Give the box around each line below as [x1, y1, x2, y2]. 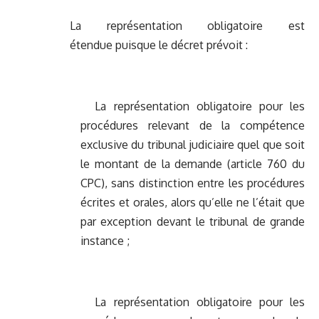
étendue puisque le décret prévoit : [70, 38, 248, 53]
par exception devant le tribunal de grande [80, 214, 305, 229]
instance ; [80, 234, 130, 249]
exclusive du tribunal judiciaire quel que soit [80, 137, 305, 152]
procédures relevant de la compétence [80, 118, 305, 133]
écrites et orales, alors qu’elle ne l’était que [80, 195, 305, 210]
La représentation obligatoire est [70, 19, 305, 33]
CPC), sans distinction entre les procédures [80, 176, 305, 191]
